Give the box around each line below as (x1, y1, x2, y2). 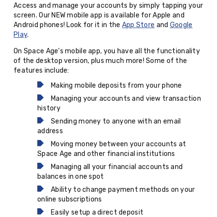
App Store (122, 21, 155, 30)
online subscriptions (37, 195, 102, 203)
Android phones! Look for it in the (14, 21, 122, 30)
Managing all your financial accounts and (51, 162, 183, 171)
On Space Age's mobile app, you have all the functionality (14, 47, 200, 56)
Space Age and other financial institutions (37, 149, 175, 158)
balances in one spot (37, 172, 104, 181)
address (37, 126, 63, 135)
